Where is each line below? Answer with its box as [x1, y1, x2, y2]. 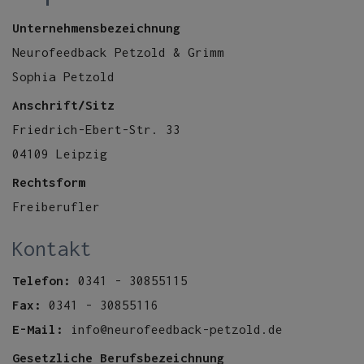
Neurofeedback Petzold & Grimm [12, 45, 224, 59]
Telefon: [12, 273, 71, 288]
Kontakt [12, 236, 92, 260]
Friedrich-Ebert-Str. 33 [12, 122, 180, 136]
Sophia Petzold [12, 69, 115, 84]
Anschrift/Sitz [12, 97, 115, 112]
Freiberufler [12, 199, 100, 214]
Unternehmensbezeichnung [12, 20, 180, 35]
